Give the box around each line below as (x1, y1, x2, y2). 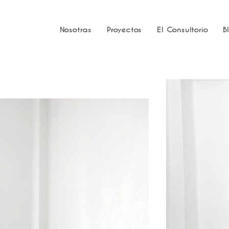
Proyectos (106, 25, 142, 34)
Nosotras (59, 25, 91, 34)
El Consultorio (157, 25, 208, 34)
